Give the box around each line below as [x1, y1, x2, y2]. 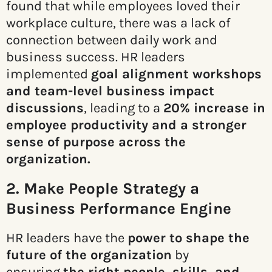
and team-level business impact [6, 83, 214, 100]
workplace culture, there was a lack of [6, 15, 231, 32]
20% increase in [163, 100, 265, 117]
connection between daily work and [6, 32, 217, 49]
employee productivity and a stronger [6, 117, 246, 134]
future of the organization [6, 247, 172, 263]
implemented [6, 66, 91, 83]
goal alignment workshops [91, 66, 262, 83]
